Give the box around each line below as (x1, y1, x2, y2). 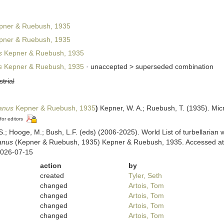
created (40, 171, 64, 179)
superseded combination (135, 62, 213, 70)
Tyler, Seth (128, 171, 162, 179)
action (40, 161, 62, 169)
